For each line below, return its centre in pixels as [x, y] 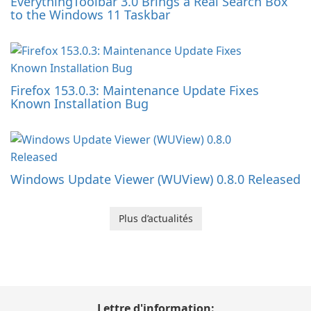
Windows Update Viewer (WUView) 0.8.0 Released [155, 179]
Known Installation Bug [79, 104]
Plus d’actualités [155, 219]
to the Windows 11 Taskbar [90, 15]
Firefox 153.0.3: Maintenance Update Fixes [135, 91]
